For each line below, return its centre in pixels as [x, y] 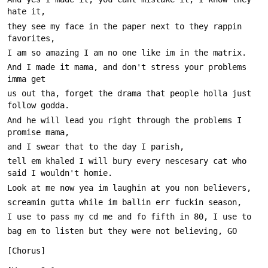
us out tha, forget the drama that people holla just [129, 94]
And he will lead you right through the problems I [124, 120]
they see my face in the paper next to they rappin [124, 26]
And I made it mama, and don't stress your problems [127, 67]
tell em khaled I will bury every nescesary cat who [127, 161]
